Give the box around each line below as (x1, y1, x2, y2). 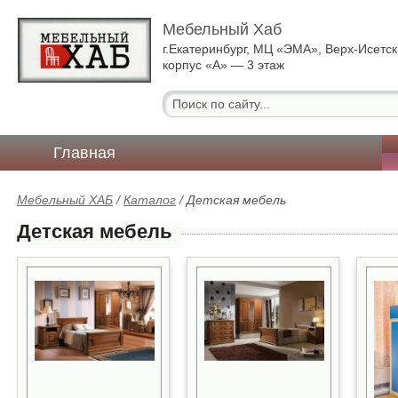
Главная (53, 144, 115, 162)
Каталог (123, 193, 176, 207)
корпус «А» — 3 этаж (163, 58, 285, 72)
